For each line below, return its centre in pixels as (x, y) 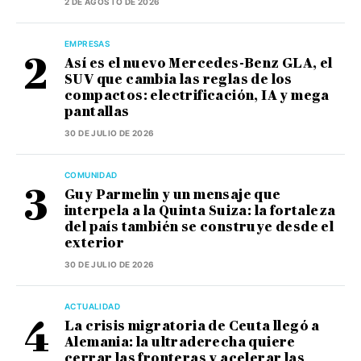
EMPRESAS (87, 43)
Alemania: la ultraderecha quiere (180, 342)
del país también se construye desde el (199, 226)
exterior (95, 243)
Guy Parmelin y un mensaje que (173, 194)
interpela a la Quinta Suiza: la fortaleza (200, 210)
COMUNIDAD (91, 174)
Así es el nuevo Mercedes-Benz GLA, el (199, 63)
